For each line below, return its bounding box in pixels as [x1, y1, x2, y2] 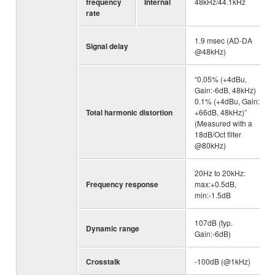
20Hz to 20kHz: [195, 168, 246, 179]
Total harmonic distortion [86, 107, 172, 118]
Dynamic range [86, 223, 139, 234]
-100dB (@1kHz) [195, 256, 250, 267]
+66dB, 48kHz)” [195, 107, 247, 118]
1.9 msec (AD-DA [195, 35, 252, 46]
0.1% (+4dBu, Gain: [195, 96, 260, 107]
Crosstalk [86, 256, 120, 268]
